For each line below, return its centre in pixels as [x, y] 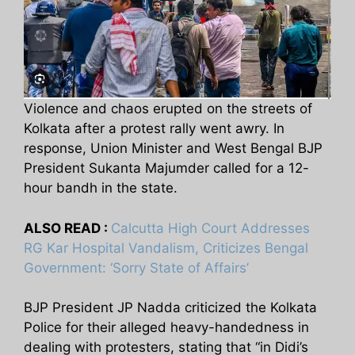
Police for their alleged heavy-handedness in [166, 328]
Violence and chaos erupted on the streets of [168, 109]
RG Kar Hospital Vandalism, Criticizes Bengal [166, 248]
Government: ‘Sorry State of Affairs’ [136, 267]
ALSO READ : [67, 228]
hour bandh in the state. [101, 188]
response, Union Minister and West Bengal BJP [173, 149]
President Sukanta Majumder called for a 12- [166, 168]
